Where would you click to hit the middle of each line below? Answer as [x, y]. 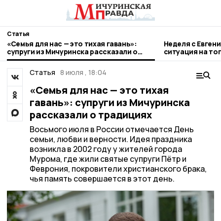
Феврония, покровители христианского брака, [118, 169]
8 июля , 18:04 [83, 72]
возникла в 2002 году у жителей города [106, 149]
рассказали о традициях [91, 115]
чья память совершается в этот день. [102, 179]
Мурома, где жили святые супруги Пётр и [108, 159]
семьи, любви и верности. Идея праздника [110, 139]
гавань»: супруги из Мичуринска [110, 102]
